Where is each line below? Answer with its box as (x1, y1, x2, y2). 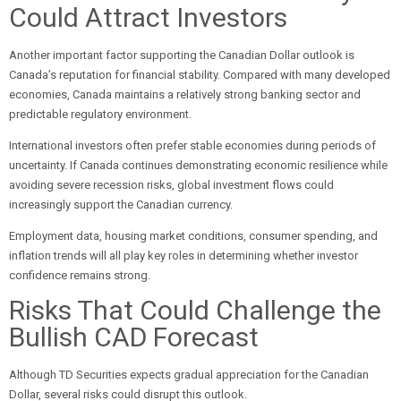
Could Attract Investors (9, 2, 287, 33)
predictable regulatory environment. (9, 107, 192, 121)
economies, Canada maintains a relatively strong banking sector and (9, 88, 361, 101)
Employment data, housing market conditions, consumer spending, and (9, 229, 378, 243)
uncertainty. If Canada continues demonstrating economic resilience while (9, 158, 388, 172)
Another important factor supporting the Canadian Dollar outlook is (9, 48, 354, 62)
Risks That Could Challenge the (9, 294, 381, 326)
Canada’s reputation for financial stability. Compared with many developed (9, 68, 390, 81)
